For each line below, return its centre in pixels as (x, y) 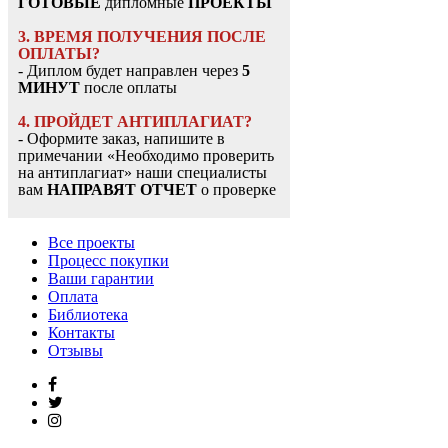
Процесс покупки (108, 261)
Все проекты (91, 243)
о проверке (236, 190)
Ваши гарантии (101, 279)
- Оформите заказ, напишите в (121, 139)
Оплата (73, 297)
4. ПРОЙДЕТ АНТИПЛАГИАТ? (135, 122)
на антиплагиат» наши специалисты (142, 173)
